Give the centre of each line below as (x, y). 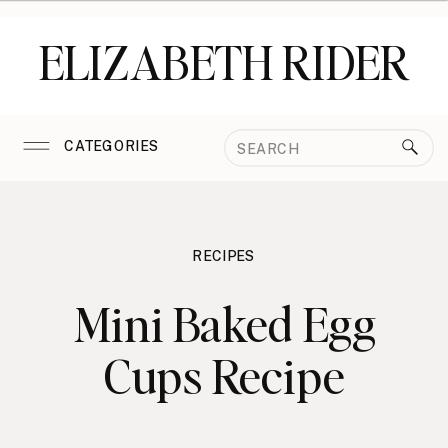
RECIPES (224, 255)
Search (265, 142)
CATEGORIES (112, 145)
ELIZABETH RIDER (224, 61)
